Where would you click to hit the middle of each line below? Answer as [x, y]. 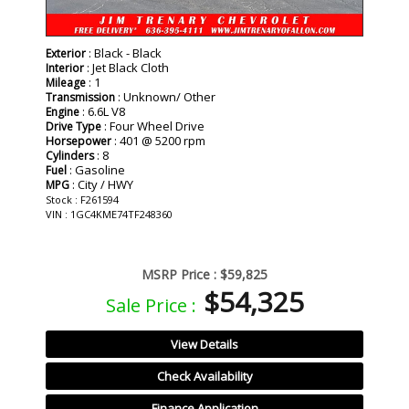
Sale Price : [151, 305]
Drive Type [73, 126]
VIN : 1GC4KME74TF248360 [109, 214]
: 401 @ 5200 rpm [158, 140]
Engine [63, 111]
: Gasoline [96, 169]
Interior [65, 68]
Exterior [66, 53]
